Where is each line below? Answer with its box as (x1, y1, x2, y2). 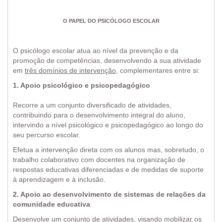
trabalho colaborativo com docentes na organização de (13, 155, 185, 164)
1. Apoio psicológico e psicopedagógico (13, 81, 150, 89)
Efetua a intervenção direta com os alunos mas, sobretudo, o (13, 145, 204, 154)
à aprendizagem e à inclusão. (13, 175, 106, 183)
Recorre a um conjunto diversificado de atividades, (13, 101, 171, 109)
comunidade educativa (13, 200, 90, 208)
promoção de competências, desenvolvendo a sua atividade (13, 56, 201, 64)
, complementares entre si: (116, 66, 200, 74)
